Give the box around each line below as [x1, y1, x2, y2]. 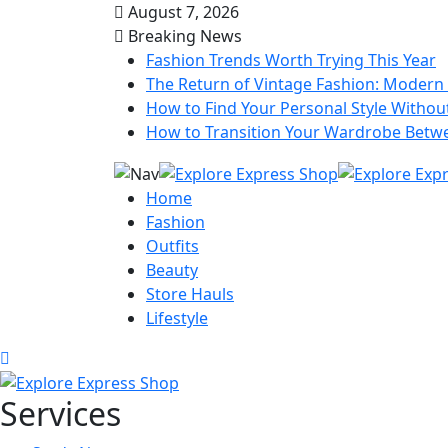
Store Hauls [146, 282, 234, 305]
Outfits [146, 234, 199, 257]
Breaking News [124, 25, 242, 47]
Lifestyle [146, 306, 208, 329]
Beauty [146, 258, 198, 281]
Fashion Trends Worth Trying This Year [146, 49, 436, 71]
